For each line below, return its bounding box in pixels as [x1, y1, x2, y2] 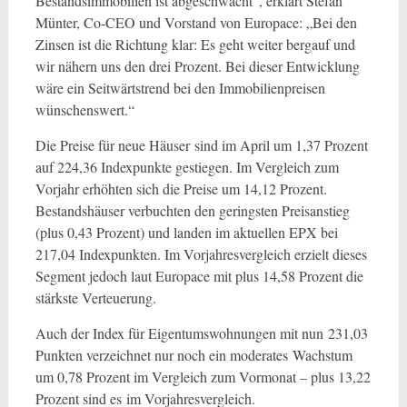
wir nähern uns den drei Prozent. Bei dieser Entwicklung [35, 56, 360, 75]
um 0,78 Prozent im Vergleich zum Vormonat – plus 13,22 [35, 367, 371, 386]
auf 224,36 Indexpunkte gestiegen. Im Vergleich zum [35, 157, 339, 176]
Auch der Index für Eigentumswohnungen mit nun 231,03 [35, 323, 368, 342]
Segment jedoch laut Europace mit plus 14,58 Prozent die [35, 266, 363, 285]
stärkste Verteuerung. [35, 288, 156, 307]
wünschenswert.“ [35, 100, 134, 119]
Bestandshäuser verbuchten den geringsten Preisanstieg [35, 201, 350, 220]
